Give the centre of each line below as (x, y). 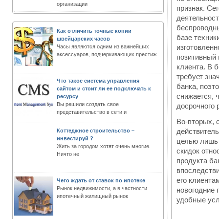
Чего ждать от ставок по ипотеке (101, 180)
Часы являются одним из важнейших (103, 46)
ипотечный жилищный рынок (92, 196)
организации (72, 4)
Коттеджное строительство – (96, 131)
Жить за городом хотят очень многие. (104, 146)
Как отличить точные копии (94, 31)
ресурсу (67, 96)
